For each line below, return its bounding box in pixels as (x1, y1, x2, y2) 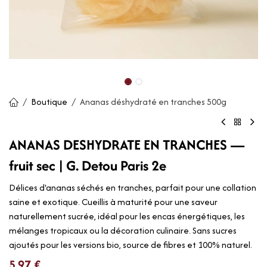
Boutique (31, 95, 67, 108)
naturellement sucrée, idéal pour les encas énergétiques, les (9, 210, 245, 223)
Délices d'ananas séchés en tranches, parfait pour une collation (9, 181, 256, 194)
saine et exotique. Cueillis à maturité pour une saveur (9, 195, 218, 209)
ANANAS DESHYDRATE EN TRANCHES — (9, 135, 245, 155)
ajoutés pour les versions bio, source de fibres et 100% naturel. (9, 238, 252, 252)
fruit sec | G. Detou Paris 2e (9, 156, 166, 176)
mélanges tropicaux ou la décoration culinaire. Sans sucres (9, 224, 237, 237)
